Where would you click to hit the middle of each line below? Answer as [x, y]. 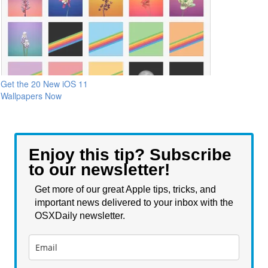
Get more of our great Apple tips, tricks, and [125, 189]
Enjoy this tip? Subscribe [130, 154]
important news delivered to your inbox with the [134, 202]
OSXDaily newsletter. [81, 215]
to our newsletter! [99, 169]
